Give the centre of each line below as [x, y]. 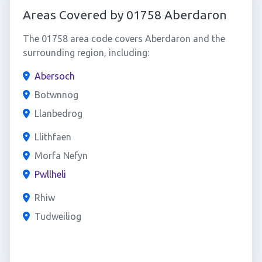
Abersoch [54, 76]
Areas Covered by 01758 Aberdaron [125, 15]
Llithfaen [53, 137]
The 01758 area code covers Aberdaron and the [124, 39]
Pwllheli [50, 174]
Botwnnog [56, 95]
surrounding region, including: [86, 53]
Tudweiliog [58, 216]
